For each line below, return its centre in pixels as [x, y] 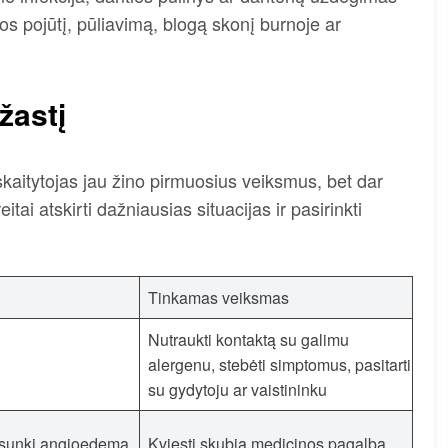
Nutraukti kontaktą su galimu [248, 339]
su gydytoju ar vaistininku [237, 389]
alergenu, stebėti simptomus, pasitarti [279, 364]
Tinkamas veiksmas [218, 297]
